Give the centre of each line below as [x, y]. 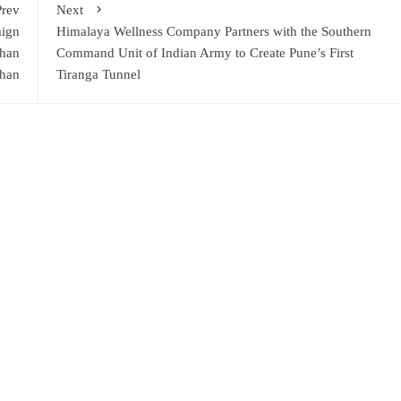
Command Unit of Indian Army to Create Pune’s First [205, 53]
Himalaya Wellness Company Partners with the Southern [213, 31]
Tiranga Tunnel [98, 74]
